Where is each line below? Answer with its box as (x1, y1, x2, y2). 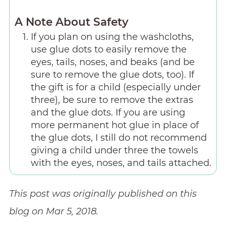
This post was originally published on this (9, 188, 197, 199)
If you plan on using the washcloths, (30, 31, 194, 42)
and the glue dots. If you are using (30, 106, 185, 118)
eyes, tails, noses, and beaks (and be (30, 56, 195, 68)
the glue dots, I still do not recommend (30, 132, 207, 143)
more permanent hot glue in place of (30, 119, 199, 131)
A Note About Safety (14, 15, 128, 28)
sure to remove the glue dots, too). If (30, 69, 194, 80)
